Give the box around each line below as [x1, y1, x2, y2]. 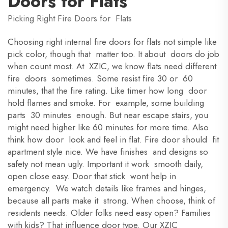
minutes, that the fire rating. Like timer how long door [8, 84, 207, 97]
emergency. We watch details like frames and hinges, [8, 182, 206, 194]
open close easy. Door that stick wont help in [8, 170, 176, 182]
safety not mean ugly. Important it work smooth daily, [8, 158, 203, 170]
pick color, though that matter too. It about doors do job [8, 48, 219, 60]
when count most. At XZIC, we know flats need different [8, 60, 216, 72]
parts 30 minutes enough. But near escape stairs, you [8, 109, 211, 121]
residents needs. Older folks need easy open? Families [8, 207, 211, 219]
